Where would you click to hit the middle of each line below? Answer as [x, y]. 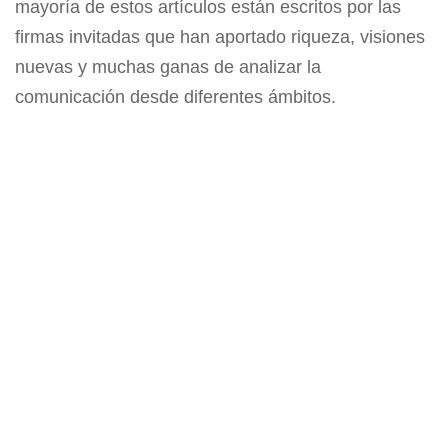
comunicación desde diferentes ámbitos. [175, 96]
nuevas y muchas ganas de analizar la [168, 66]
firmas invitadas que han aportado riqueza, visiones [220, 36]
